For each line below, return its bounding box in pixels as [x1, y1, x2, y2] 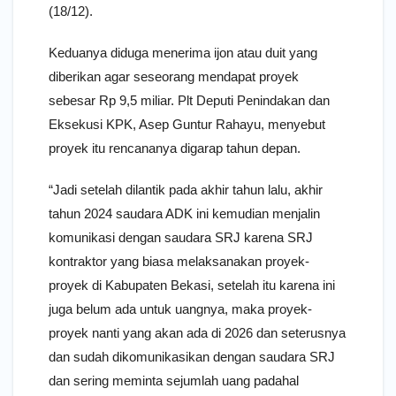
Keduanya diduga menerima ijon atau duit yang [49, 44, 317, 60]
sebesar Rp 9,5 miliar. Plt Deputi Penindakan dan [49, 92, 330, 108]
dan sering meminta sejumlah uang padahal [49, 372, 299, 388]
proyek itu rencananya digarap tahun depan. [49, 140, 301, 156]
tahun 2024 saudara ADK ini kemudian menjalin [49, 205, 320, 221]
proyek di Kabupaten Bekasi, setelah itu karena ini [49, 277, 335, 293]
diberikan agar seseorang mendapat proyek [49, 68, 299, 84]
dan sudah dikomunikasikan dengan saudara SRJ [49, 348, 335, 364]
